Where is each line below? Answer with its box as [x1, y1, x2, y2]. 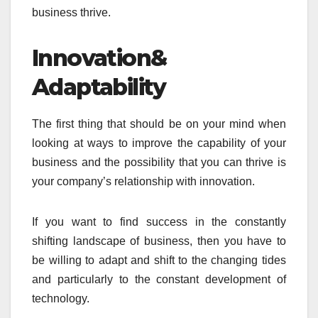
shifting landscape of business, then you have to [32, 235, 286, 248]
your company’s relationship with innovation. [32, 175, 255, 188]
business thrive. [32, 6, 111, 19]
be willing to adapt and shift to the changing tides [32, 254, 286, 267]
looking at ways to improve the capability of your [32, 137, 286, 150]
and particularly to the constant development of [32, 273, 286, 286]
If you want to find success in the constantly [32, 216, 286, 229]
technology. [32, 292, 89, 305]
